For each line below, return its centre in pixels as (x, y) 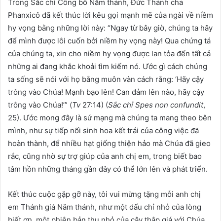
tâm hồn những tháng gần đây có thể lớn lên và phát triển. (108, 169)
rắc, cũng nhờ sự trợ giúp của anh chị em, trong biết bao (105, 156)
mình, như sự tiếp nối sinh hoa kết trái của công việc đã (103, 130)
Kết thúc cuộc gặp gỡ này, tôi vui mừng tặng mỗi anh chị (104, 194)
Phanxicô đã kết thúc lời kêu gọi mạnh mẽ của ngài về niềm (110, 15)
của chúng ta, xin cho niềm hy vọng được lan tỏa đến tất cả (109, 53)
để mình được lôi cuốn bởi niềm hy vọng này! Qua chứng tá (109, 40)
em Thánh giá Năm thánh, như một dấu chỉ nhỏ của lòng (105, 207)
